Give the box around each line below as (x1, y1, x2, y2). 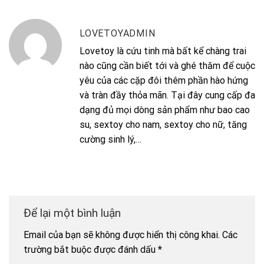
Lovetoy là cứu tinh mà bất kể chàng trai (80, 45, 246, 57)
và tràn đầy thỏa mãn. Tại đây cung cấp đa (80, 89, 255, 101)
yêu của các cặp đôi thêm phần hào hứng (80, 74, 248, 86)
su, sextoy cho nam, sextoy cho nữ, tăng (80, 118, 247, 130)
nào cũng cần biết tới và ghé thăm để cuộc (80, 60, 255, 71)
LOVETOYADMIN (80, 27, 156, 39)
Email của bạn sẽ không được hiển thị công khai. (24, 229, 220, 241)
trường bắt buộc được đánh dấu (24, 244, 158, 256)
